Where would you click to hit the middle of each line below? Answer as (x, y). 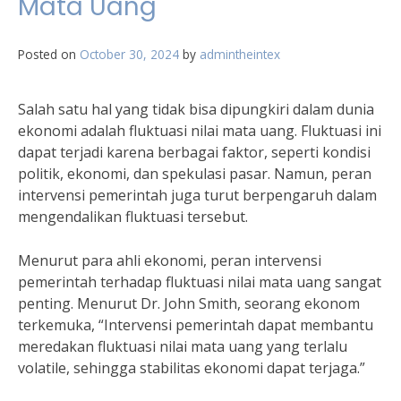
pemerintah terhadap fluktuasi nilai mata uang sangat (200, 282)
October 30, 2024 (129, 54)
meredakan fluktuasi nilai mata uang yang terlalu (183, 346)
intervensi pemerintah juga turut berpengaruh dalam (197, 195)
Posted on (49, 54)
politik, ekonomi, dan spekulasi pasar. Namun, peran (195, 174)
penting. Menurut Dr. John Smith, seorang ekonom (189, 303)
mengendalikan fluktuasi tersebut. (133, 217)
